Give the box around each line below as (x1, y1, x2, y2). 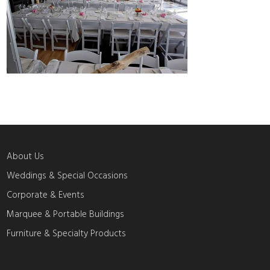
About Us (7, 149, 45, 164)
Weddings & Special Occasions (7, 168, 128, 183)
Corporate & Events (7, 187, 85, 202)
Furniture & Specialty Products (7, 226, 127, 241)
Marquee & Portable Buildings (7, 207, 125, 222)
